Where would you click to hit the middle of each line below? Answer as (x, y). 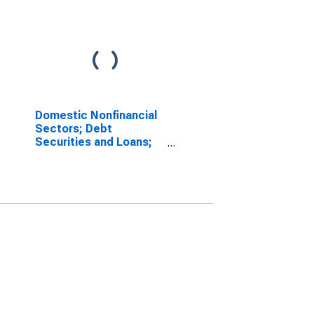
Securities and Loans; (93, 142)
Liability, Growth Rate (92, 155)
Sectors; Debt (73, 129)
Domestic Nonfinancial (96, 115)
